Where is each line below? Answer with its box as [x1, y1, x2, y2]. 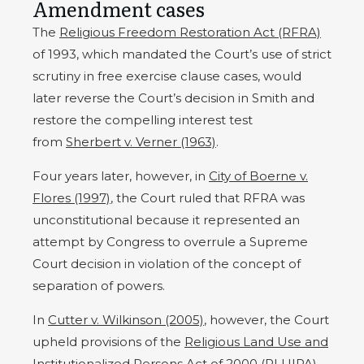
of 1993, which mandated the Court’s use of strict [32, 46, 331, 63]
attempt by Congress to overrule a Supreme [32, 234, 308, 250]
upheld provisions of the [32, 334, 184, 350]
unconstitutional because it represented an [32, 212, 300, 228]
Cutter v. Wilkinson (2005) [48, 312, 204, 328]
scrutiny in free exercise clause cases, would [32, 68, 301, 84]
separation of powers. [32, 278, 165, 294]
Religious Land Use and [184, 334, 328, 350]
